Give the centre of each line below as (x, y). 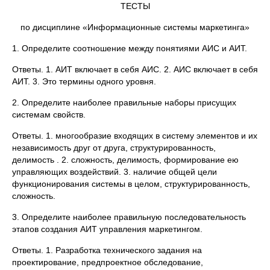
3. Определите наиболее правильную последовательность (129, 217)
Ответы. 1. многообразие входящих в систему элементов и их (135, 136)
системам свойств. (49, 115)
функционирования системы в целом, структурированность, (131, 184)
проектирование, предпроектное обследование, (108, 262)
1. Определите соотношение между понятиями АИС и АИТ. (130, 48)
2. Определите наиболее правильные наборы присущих (124, 102)
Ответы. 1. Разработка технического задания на (107, 250)
